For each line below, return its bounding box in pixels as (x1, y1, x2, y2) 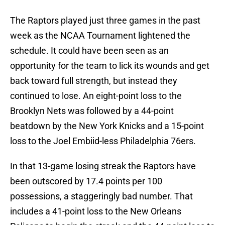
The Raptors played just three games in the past (10, 15, 200, 26)
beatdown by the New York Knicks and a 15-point (10, 121, 204, 132)
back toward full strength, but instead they (10, 75, 177, 86)
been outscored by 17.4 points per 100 (10, 176, 162, 187)
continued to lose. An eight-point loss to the (10, 90, 182, 101)
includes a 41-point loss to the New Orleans (10, 206, 181, 217)
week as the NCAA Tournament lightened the (10, 30, 190, 41)
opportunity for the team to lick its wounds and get (10, 60, 209, 71)
